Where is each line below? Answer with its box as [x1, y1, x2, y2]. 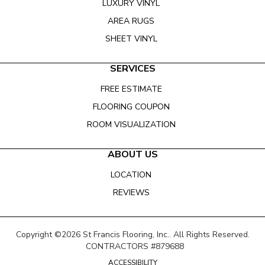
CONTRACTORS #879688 [81, 241, 184, 253]
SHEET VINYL [105, 33, 157, 45]
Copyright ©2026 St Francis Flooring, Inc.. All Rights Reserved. [15, 229, 250, 241]
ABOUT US [107, 148, 158, 161]
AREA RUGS [108, 15, 154, 27]
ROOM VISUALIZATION [86, 119, 176, 131]
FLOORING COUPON [92, 101, 170, 113]
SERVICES [109, 62, 156, 76]
